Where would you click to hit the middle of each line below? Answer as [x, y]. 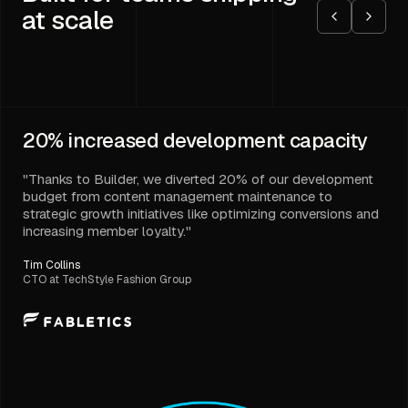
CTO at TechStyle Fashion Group [107, 280]
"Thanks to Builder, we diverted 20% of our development [198, 179]
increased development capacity [218, 141]
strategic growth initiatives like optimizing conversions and [201, 214]
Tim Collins [51, 265]
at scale [68, 20]
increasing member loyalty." [107, 231]
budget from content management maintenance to [178, 197]
